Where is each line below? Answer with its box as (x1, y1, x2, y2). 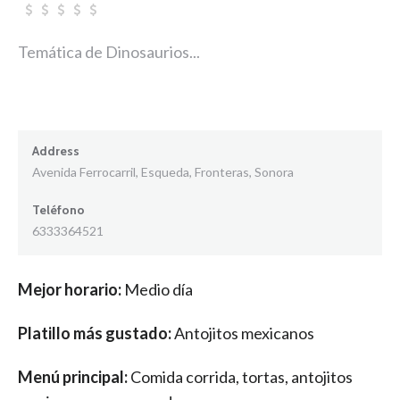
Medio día (124, 279, 193, 299)
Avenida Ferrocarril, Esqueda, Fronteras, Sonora (32, 164, 294, 179)
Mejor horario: (18, 279, 124, 299)
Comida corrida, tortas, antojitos (130, 366, 353, 387)
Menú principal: (18, 366, 130, 387)
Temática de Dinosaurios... (18, 42, 200, 62)
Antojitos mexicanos (174, 322, 314, 343)
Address (32, 143, 79, 159)
